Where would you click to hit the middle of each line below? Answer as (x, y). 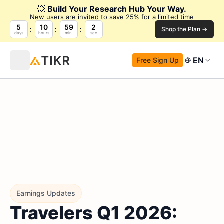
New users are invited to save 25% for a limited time (112, 17)
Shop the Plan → (184, 29)
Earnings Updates (46, 193)
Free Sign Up (158, 60)
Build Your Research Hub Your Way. (117, 9)
